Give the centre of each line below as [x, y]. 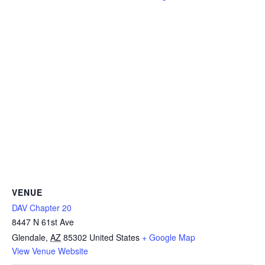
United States [114, 237]
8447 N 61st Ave [43, 222]
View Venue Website [50, 251]
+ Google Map [169, 237]
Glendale [29, 237]
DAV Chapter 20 [42, 208]
